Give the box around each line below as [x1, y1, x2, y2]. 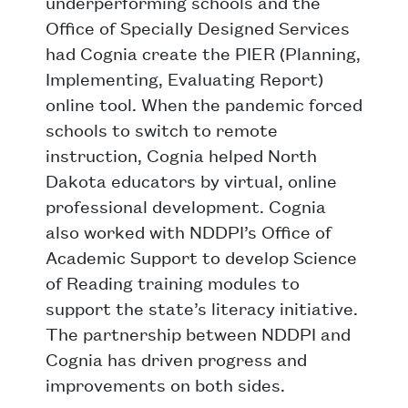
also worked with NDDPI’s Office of [46, 219, 331, 243]
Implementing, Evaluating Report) [46, 66, 323, 90]
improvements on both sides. [46, 372, 285, 396]
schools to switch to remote [46, 117, 278, 141]
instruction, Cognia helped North [46, 143, 317, 167]
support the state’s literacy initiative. [46, 296, 358, 320]
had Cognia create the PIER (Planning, [46, 41, 361, 65]
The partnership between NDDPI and [46, 321, 351, 345]
